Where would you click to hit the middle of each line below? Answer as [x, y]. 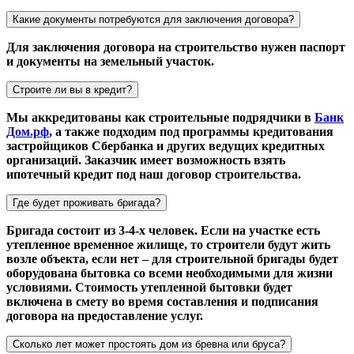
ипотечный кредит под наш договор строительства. [154, 174]
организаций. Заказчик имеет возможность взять [146, 160]
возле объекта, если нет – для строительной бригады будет [172, 258]
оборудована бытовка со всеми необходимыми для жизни [169, 273]
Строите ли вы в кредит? [72, 89]
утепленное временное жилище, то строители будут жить [168, 244]
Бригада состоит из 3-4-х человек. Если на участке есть [163, 230]
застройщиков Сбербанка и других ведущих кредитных [166, 145]
